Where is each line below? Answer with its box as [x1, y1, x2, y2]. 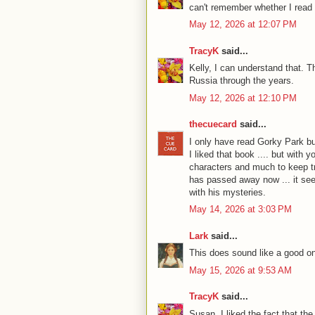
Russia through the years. [189, 75, 294, 86]
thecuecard [189, 119, 237, 129]
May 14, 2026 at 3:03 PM [189, 204, 292, 214]
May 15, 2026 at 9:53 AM [189, 264, 292, 276]
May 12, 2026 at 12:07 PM [189, 19, 297, 30]
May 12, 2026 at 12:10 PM [189, 92, 297, 103]
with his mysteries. [189, 186, 266, 198]
